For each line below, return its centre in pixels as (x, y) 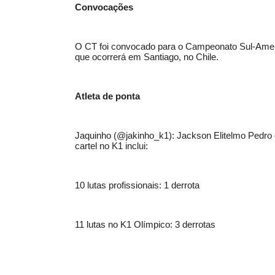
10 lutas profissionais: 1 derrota (137, 185)
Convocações (104, 7)
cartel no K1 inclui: (111, 145)
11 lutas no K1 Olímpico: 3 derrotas (145, 224)
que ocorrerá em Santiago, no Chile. (147, 56)
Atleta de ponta (107, 96)
